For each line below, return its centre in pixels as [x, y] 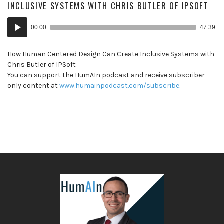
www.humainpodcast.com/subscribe [119, 85]
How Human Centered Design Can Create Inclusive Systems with [111, 54]
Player [17, 32]
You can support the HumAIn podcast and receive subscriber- [107, 75]
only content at [33, 85]
